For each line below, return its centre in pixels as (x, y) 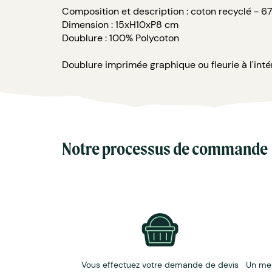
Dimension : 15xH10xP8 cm (120, 24)
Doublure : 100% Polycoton (121, 38)
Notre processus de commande (165, 148)
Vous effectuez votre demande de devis (160, 264)
